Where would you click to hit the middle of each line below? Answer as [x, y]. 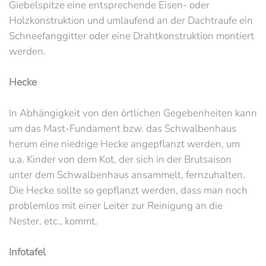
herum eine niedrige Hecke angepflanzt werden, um [124, 144]
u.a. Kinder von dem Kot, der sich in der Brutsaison [120, 159]
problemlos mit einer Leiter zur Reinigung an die [116, 206]
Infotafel [27, 252]
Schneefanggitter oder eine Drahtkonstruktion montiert [132, 36]
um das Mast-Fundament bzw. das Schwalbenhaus [123, 129]
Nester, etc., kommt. [53, 221]
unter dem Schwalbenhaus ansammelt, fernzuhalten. [127, 175]
